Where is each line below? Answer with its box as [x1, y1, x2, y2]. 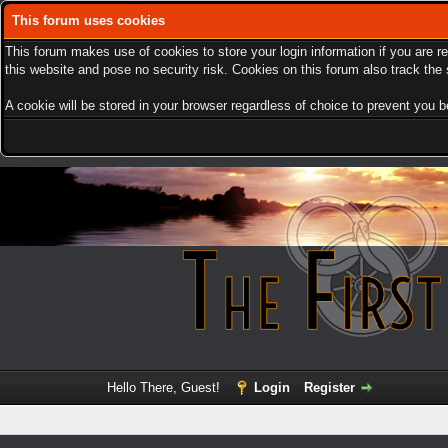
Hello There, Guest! [106, 380, 224, 395]
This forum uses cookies [12, 13, 165, 28]
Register [303, 380, 355, 395]
